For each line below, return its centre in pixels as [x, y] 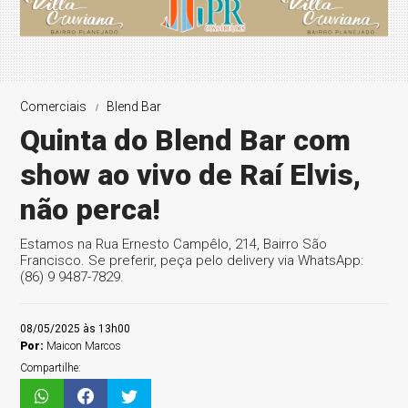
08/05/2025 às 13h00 [76, 329]
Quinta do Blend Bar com [186, 140]
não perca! [91, 209]
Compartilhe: [51, 368]
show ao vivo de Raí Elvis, [191, 175]
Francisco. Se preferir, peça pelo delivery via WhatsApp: [192, 260]
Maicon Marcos [84, 346]
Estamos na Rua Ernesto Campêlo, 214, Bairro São [174, 244]
